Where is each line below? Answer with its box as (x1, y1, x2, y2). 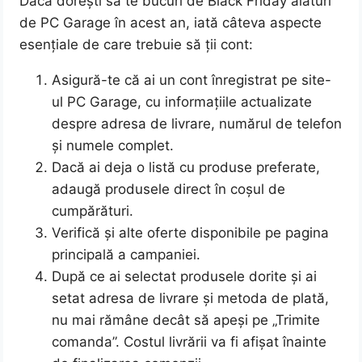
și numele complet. (52, 137, 175, 154)
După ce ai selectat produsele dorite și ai (52, 268, 318, 285)
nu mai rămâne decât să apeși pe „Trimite (52, 312, 321, 329)
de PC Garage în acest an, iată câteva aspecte (19, 15, 322, 32)
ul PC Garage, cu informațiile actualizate (52, 94, 313, 111)
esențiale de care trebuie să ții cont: (19, 36, 254, 53)
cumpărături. (52, 203, 134, 220)
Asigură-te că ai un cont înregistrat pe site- (52, 72, 332, 89)
